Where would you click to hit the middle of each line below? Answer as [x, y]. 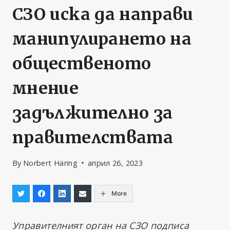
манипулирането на [102, 39]
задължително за [93, 113]
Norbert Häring [50, 163]
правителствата [93, 138]
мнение [46, 89]
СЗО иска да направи [103, 15]
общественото [82, 64]
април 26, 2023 [115, 163]
